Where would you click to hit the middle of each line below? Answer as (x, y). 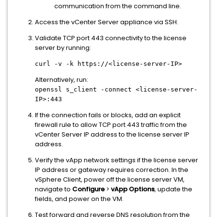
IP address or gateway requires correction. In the (112, 170)
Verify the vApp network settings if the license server (116, 160)
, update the (173, 189)
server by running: (63, 47)
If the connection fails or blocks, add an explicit (108, 115)
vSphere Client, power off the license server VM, (110, 179)
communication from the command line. (118, 6)
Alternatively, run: (62, 79)
